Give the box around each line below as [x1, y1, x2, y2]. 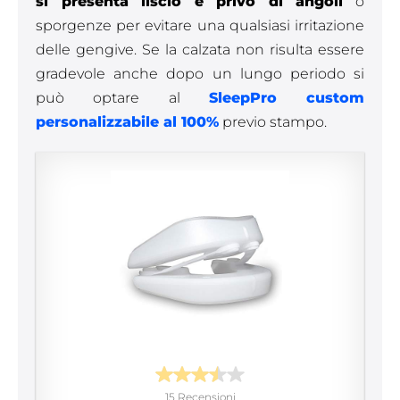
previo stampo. [222, 113, 327, 130]
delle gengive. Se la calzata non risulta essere [36, 41, 364, 58]
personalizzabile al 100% [36, 113, 219, 130]
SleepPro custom [208, 89, 364, 106]
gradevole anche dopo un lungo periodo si [36, 65, 364, 82]
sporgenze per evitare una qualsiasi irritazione [36, 17, 364, 34]
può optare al [36, 89, 209, 106]
